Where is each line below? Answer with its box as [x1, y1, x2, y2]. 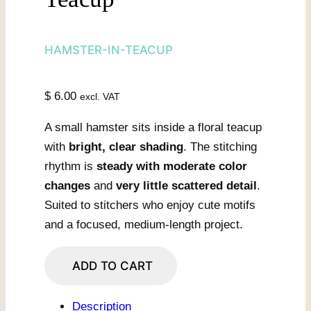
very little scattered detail [116, 179, 257, 192]
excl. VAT [80, 91, 120, 102]
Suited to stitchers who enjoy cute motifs [44, 199, 255, 212]
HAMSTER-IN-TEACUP [44, 43, 173, 58]
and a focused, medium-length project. [44, 218, 243, 231]
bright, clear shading [69, 140, 183, 153]
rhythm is [44, 160, 96, 173]
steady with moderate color [96, 160, 247, 173]
